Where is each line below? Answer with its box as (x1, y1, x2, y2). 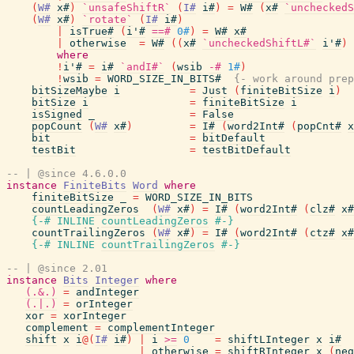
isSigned (32, 108, 82, 120)
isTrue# (70, 25, 114, 37)
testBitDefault (202, 144, 291, 156)
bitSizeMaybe (32, 85, 107, 96)
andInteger (76, 286, 139, 298)
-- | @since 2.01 (6, 262, 107, 274)
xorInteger (63, 310, 126, 322)
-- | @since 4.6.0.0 (6, 168, 126, 179)
